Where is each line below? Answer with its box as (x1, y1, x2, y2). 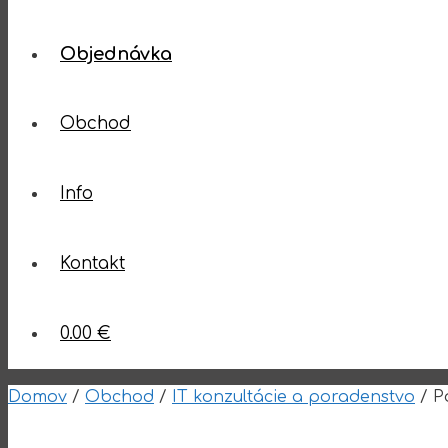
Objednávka (60, 44, 172, 64)
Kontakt (60, 254, 125, 273)
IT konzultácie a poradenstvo (172, 388, 415, 406)
